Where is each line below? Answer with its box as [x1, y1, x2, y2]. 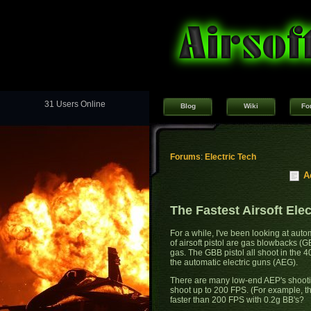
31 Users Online [44, 99, 106, 110]
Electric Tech [205, 152, 256, 162]
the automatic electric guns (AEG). [170, 258, 298, 268]
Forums [170, 152, 201, 162]
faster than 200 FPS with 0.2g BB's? [170, 295, 304, 305]
